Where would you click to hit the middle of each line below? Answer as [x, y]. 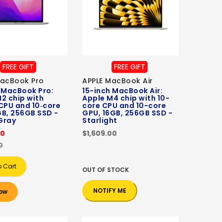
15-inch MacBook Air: [122, 91]
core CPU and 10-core [124, 106]
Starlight [100, 121]
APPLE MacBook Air [118, 81]
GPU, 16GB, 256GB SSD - [127, 113]
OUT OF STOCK [106, 170]
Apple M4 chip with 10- [126, 98]
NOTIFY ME [110, 191]
